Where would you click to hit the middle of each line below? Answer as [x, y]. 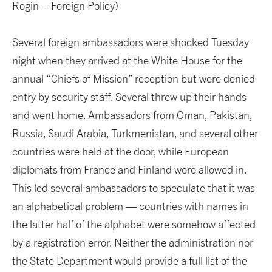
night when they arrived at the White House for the [127, 61]
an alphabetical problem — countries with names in [130, 206]
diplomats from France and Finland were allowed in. [129, 170]
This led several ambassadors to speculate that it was [134, 188]
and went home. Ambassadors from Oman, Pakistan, [132, 115]
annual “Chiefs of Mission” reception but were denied [134, 79]
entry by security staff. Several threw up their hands [129, 97]
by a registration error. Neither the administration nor [133, 243]
